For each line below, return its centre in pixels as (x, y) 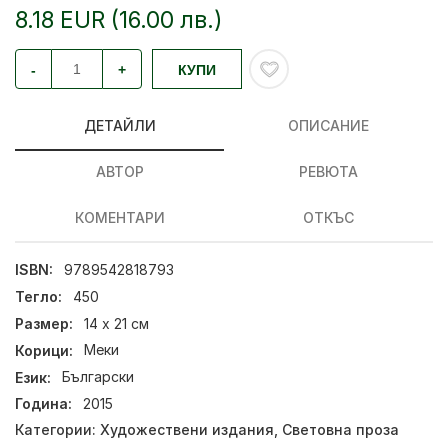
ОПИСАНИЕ (328, 125)
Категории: (57, 429)
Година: (43, 404)
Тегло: (38, 297)
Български (98, 377)
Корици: (44, 350)
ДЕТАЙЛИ (119, 125)
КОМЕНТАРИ (119, 217)
